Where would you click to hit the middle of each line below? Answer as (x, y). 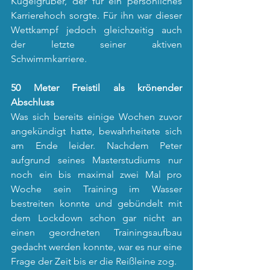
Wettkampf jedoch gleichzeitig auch (96, 30)
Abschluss (33, 102)
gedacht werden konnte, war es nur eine (96, 247)
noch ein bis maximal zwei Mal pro (96, 174)
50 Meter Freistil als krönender (96, 88)
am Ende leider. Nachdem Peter (96, 146)
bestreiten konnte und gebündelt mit (96, 203)
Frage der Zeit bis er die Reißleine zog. (94, 261)
